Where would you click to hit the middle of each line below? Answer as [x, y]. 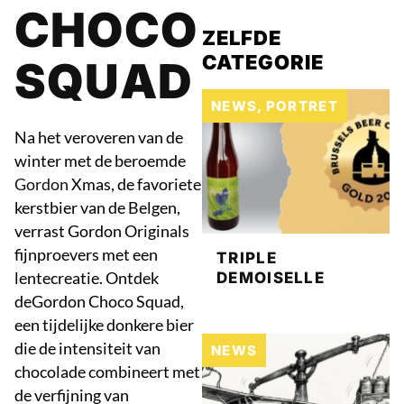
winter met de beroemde [100, 161]
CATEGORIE [263, 62]
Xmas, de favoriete [135, 184]
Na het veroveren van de [99, 137]
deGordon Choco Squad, [99, 301]
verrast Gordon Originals [102, 231]
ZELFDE [242, 38]
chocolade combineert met [107, 372]
